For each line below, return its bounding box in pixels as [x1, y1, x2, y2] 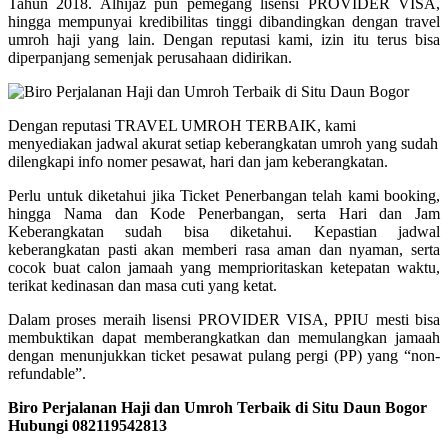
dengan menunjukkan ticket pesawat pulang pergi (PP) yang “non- [8, 346, 440, 364]
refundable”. [8, 364, 86, 382]
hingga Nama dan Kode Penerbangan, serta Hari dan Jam [8, 204, 440, 222]
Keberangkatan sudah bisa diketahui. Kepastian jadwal [8, 222, 440, 240]
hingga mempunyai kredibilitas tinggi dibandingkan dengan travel [8, 12, 440, 30]
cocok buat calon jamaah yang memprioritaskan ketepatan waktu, [8, 258, 440, 276]
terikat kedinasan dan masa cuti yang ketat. [8, 276, 277, 294]
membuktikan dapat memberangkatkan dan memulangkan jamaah [8, 328, 440, 346]
